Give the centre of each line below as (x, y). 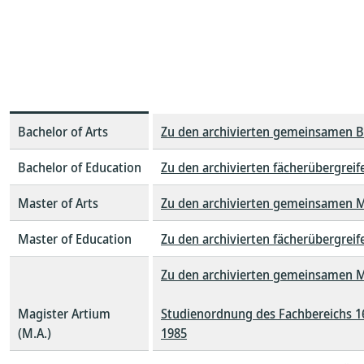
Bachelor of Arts (63, 132)
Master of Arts (58, 203)
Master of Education (75, 239)
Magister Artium (64, 314)
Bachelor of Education (80, 167)
